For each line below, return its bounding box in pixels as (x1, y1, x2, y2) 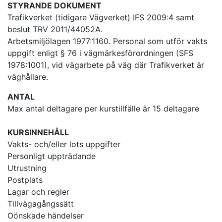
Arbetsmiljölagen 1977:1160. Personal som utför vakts (7, 36, 207, 46)
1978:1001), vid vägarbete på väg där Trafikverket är (7, 60, 204, 70)
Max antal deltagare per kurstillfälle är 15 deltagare (7, 104, 199, 113)
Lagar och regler (7, 187, 69, 197)
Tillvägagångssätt (7, 199, 74, 209)
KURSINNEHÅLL (7, 127, 69, 137)
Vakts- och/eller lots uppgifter (7, 139, 120, 149)
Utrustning (7, 163, 47, 173)
